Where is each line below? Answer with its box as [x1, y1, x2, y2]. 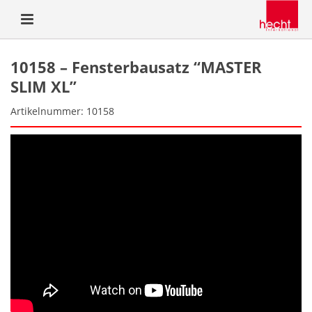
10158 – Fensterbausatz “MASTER [10, 56, 262, 77]
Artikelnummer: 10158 [10, 104, 114, 118]
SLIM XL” [10, 76, 77, 97]
